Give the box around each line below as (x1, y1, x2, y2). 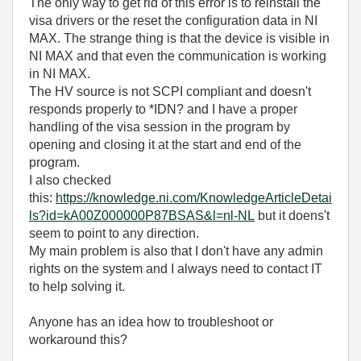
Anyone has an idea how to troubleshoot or (29, 315, 273, 329)
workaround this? (29, 333, 127, 346)
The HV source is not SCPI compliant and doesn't (29, 85, 311, 98)
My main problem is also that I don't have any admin (29, 244, 323, 258)
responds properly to (29, 102, 149, 116)
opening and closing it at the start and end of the (29, 138, 301, 151)
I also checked (29, 173, 111, 187)
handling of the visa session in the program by (29, 120, 290, 134)
